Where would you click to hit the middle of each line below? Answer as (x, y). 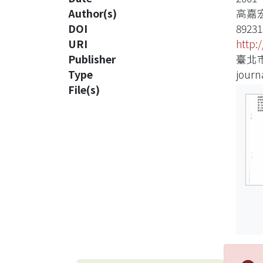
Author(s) (92, 13)
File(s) (84, 90)
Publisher (92, 59)
